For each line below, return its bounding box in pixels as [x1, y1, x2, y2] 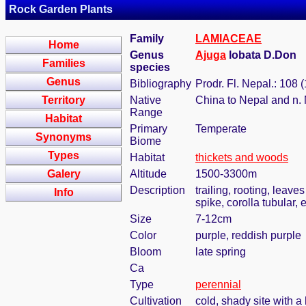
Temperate [195, 123, 247, 135]
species [130, 61, 170, 73]
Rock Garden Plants [9, 3, 113, 15]
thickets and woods [195, 152, 288, 163]
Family [130, 33, 164, 44]
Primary [130, 123, 167, 135]
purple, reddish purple [195, 229, 301, 241]
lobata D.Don [226, 49, 299, 61]
